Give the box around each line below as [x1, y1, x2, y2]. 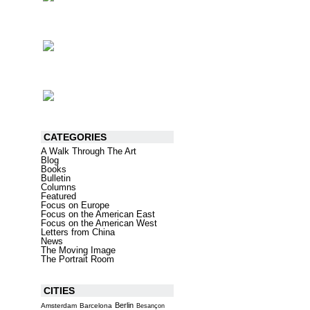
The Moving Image [41, 245, 116, 255]
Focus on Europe [41, 200, 109, 210]
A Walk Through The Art [41, 146, 136, 156]
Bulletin [41, 173, 71, 183]
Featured [41, 191, 76, 201]
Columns [41, 182, 76, 192]
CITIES [44, 285, 75, 296]
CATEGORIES [44, 131, 107, 143]
